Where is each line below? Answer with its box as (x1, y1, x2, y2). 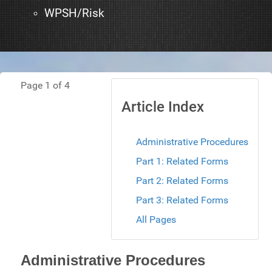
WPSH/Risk (44, 6, 104, 21)
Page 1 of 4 (21, 80, 70, 92)
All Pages (136, 214, 176, 226)
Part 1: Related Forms (136, 155, 228, 168)
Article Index (121, 98, 204, 116)
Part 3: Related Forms (136, 194, 228, 206)
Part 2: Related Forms (136, 175, 228, 187)
